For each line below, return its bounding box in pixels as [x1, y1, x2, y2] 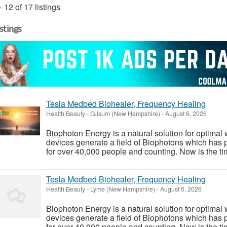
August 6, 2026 [164, 108, 207, 118]
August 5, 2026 [159, 184, 202, 194]
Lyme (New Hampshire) [90, 184, 155, 194]
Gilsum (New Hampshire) [90, 108, 160, 118]
